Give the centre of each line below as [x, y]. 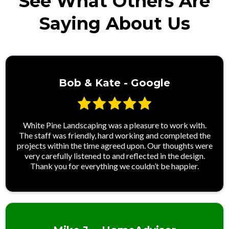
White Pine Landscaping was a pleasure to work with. [114, 125]
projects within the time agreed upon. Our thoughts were [114, 145]
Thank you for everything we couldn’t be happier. [114, 166]
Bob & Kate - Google [114, 83]
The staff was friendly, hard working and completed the [114, 135]
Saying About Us [114, 23]
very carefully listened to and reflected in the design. [114, 155]
